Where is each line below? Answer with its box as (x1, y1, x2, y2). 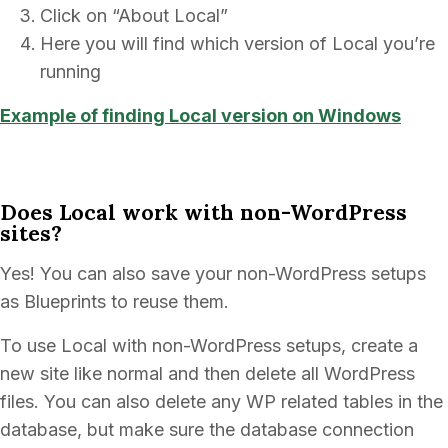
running (40, 61, 101, 82)
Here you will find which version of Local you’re (40, 33, 435, 54)
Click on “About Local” (40, 5, 228, 26)
